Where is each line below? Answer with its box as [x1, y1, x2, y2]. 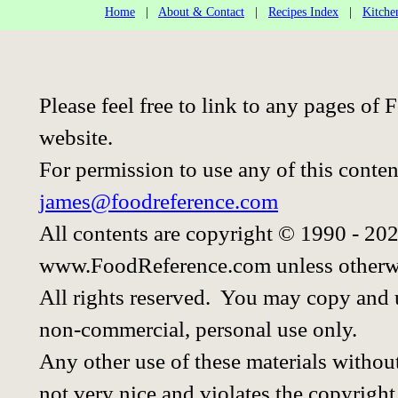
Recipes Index [268, 4, 338, 19]
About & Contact [158, 4, 244, 19]
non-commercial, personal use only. [39, 316, 357, 341]
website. [39, 124, 113, 149]
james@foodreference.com [39, 188, 278, 213]
